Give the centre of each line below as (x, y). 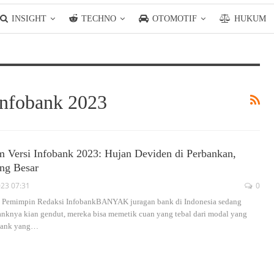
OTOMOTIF (175, 19)
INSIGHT (29, 19)
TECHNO (99, 19)
